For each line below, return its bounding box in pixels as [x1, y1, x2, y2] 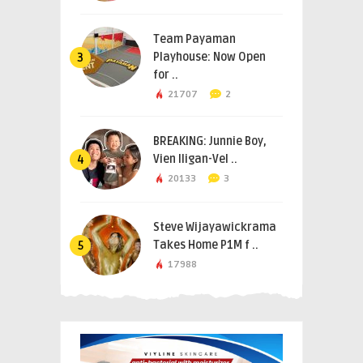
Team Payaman [153, 32, 236, 46]
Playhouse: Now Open [153, 49, 266, 64]
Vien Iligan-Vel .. [153, 152, 237, 166]
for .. [153, 67, 178, 82]
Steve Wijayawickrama [153, 220, 276, 234]
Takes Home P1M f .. [153, 237, 258, 252]
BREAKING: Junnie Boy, [153, 134, 267, 148]
